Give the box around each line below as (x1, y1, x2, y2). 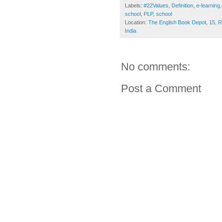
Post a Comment (121, 82, 201, 95)
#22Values (144, 2, 168, 9)
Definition (171, 2, 193, 9)
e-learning (196, 2, 220, 9)
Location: (125, 19, 148, 26)
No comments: (121, 60, 190, 73)
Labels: (125, 2, 144, 9)
